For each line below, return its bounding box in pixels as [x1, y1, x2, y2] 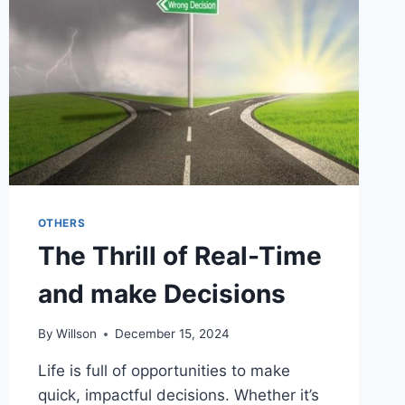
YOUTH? [114, 14, 170, 30]
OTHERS [37, 215, 86, 230]
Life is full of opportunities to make [37, 362, 290, 381]
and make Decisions [37, 278, 286, 309]
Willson [55, 326, 97, 342]
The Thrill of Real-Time [37, 240, 322, 271]
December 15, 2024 [114, 326, 230, 342]
